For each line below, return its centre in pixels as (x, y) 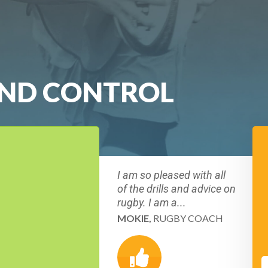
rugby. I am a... (152, 202)
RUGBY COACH (187, 218)
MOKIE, (134, 218)
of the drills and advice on (176, 189)
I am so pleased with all (171, 175)
